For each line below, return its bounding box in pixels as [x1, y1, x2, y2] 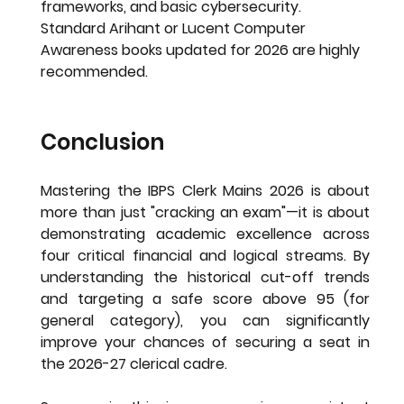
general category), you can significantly [40, 309, 371, 331]
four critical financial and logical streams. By [40, 244, 371, 266]
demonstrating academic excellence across [40, 223, 371, 244]
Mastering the [40, 179, 149, 201]
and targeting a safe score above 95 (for [40, 288, 371, 309]
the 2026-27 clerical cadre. [40, 353, 227, 374]
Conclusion [40, 126, 164, 157]
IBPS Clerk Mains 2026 [148, 179, 305, 201]
